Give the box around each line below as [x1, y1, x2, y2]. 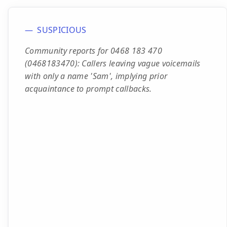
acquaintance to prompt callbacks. [25, 83, 152, 94]
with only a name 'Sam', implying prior [25, 70, 168, 82]
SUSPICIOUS [37, 24, 87, 35]
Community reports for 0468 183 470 [25, 45, 162, 56]
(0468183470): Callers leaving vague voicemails [25, 58, 201, 69]
